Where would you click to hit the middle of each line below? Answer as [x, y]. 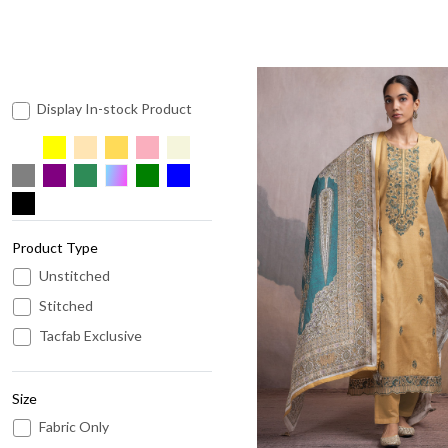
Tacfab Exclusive [90, 335]
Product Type [55, 247]
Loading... [392, 270]
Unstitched [74, 275]
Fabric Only [74, 426]
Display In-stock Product [114, 109]
